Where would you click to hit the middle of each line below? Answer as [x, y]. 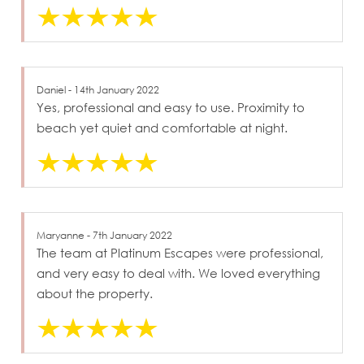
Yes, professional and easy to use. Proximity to [171, 107]
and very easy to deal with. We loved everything [179, 273]
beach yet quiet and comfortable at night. [162, 127]
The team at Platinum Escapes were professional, [180, 252]
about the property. [95, 293]
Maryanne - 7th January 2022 [105, 235]
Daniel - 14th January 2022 [98, 89]
